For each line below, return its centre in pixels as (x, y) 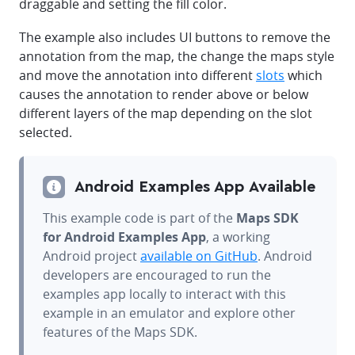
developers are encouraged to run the (157, 275)
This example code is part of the (139, 218)
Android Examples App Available (195, 187)
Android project (92, 256)
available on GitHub (199, 256)
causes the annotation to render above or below (164, 94)
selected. (46, 132)
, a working (238, 237)
